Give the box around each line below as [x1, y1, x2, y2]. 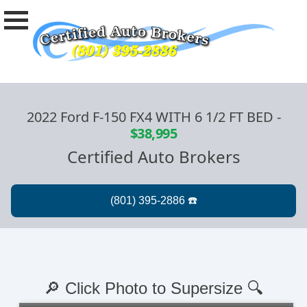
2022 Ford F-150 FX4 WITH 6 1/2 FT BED [26, 108, 273, 127]
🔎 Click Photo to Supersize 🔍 [44, 279, 263, 298]
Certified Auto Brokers [66, 145, 241, 169]
